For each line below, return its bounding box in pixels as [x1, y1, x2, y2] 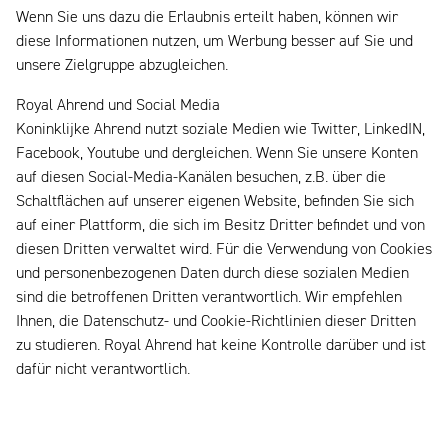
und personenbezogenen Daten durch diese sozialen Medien [16, 266, 409, 283]
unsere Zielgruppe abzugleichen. [16, 58, 228, 75]
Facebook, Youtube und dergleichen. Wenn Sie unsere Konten [16, 146, 418, 163]
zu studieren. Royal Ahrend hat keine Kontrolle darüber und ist [16, 338, 426, 355]
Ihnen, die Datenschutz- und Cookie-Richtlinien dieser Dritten [16, 314, 416, 331]
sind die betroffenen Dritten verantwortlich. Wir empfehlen [16, 290, 402, 307]
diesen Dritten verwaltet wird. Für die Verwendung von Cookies [16, 242, 432, 259]
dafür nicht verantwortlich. [16, 362, 190, 379]
